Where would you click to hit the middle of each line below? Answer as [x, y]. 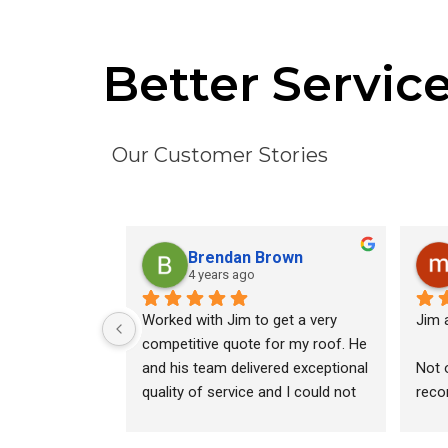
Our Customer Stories [220, 155]
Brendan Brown [245, 257]
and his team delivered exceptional [255, 368]
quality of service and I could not [249, 392]
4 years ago [221, 274]
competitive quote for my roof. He [254, 344]
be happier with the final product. [248, 416]
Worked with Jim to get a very [239, 320]
